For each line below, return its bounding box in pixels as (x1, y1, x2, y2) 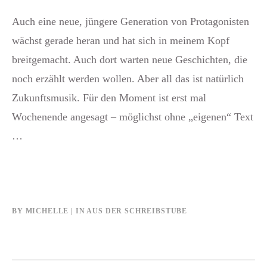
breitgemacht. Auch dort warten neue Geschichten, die (12, 54, 247, 66)
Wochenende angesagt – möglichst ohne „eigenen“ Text (12, 111, 253, 123)
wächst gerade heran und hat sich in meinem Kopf (12, 35, 229, 47)
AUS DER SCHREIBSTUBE (86, 207, 188, 216)
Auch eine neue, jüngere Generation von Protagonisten (12, 15, 249, 28)
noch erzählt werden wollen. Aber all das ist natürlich (12, 73, 244, 85)
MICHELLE (25, 207, 69, 216)
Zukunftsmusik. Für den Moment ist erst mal (12, 92, 206, 104)
